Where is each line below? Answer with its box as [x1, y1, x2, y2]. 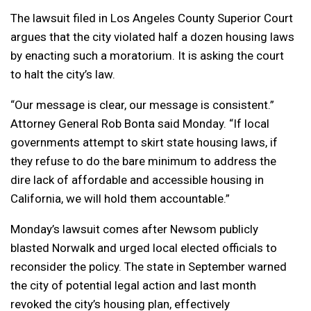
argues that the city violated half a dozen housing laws [10, 30, 294, 44]
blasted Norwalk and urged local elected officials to [10, 241, 277, 255]
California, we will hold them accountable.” [10, 192, 230, 206]
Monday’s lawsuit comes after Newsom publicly [10, 222, 258, 237]
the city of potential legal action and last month [10, 278, 256, 293]
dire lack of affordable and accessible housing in [10, 173, 264, 187]
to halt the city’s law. [10, 67, 115, 82]
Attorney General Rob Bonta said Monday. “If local [10, 117, 269, 131]
